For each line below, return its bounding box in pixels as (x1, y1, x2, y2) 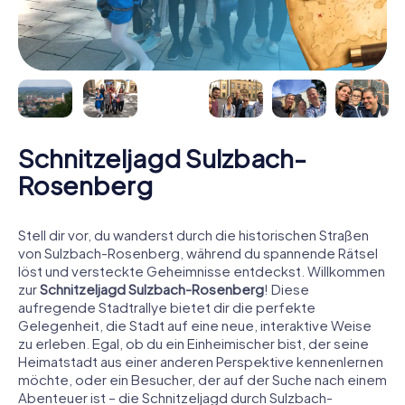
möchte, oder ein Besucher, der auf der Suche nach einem (18, 370, 387, 388)
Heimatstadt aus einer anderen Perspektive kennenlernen (18, 352, 383, 370)
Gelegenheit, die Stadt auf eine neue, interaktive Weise (18, 316, 372, 334)
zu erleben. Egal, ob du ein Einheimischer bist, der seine (18, 334, 369, 352)
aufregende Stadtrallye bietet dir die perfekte (18, 297, 316, 316)
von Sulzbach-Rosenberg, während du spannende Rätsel (18, 243, 378, 261)
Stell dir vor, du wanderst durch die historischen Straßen (18, 225, 369, 243)
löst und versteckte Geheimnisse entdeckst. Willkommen (18, 261, 385, 279)
